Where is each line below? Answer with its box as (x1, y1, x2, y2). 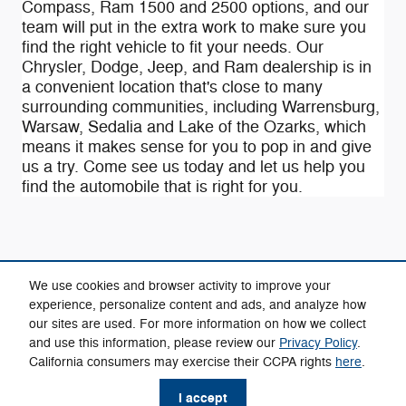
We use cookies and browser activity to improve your (29, 278, 331, 295)
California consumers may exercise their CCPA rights (29, 354, 335, 371)
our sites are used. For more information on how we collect (29, 316, 366, 333)
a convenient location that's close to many (22, 76, 323, 97)
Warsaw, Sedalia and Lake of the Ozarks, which (22, 116, 366, 137)
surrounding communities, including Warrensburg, (22, 96, 380, 117)
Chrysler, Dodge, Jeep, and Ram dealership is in (22, 56, 372, 77)
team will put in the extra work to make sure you (22, 16, 366, 37)
